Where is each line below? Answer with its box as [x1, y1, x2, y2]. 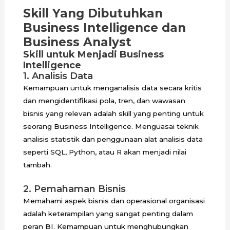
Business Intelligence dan [23, 21, 186, 35]
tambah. [23, 161, 52, 169]
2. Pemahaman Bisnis [23, 183, 126, 195]
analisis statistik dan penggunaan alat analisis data [23, 135, 203, 144]
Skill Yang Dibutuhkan [23, 6, 163, 21]
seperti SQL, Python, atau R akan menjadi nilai [23, 148, 186, 157]
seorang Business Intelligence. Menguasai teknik [23, 122, 199, 131]
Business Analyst [23, 35, 131, 50]
